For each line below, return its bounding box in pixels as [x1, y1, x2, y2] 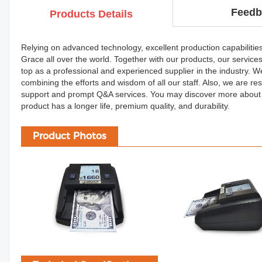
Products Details [49, 8, 133, 20]
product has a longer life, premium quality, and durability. [21, 101, 230, 111]
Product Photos [33, 130, 106, 142]
